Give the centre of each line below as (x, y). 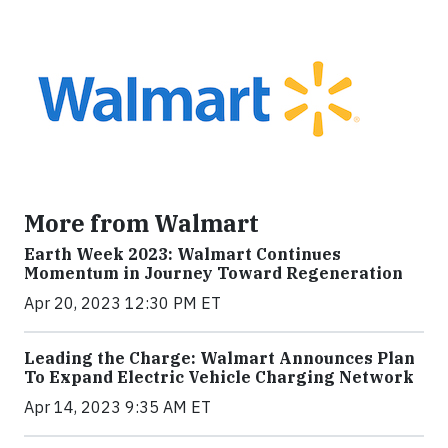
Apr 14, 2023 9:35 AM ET (117, 406)
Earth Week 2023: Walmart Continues (182, 253)
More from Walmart (141, 222)
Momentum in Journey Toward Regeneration (213, 272)
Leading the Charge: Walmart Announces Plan (219, 357)
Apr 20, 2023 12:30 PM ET (122, 302)
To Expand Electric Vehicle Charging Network (219, 376)
